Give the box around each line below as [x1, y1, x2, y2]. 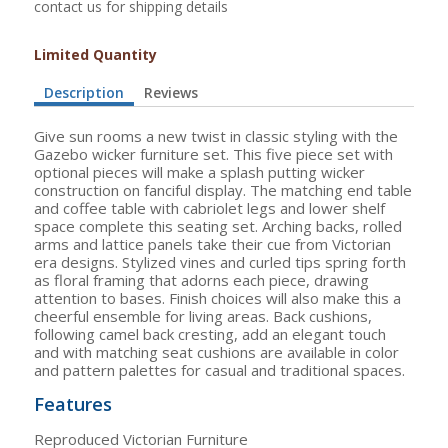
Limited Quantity [34, 44, 157, 64]
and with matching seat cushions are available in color [34, 341, 399, 362]
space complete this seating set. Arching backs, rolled [34, 215, 402, 236]
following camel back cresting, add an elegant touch [34, 323, 386, 344]
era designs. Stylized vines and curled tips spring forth [34, 251, 406, 272]
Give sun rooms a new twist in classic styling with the [34, 125, 398, 146]
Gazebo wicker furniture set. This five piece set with [34, 143, 393, 164]
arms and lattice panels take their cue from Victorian [34, 233, 391, 254]
